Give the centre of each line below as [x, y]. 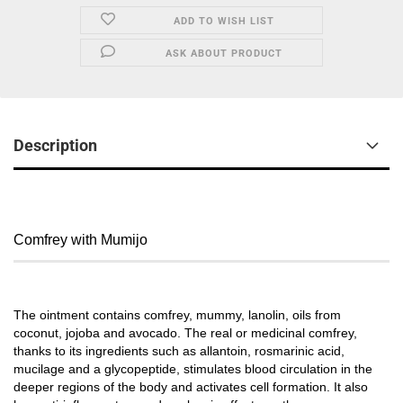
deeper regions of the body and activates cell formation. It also [191, 387]
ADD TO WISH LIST [224, 21]
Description [55, 145]
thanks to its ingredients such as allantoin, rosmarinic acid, [179, 351]
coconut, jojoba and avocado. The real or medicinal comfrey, [185, 333]
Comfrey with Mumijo [81, 240]
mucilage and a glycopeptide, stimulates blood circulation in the [193, 369]
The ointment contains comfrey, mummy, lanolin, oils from [177, 315]
